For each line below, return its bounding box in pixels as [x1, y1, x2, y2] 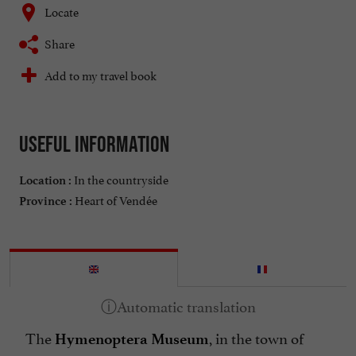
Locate [44, 2, 79, 21]
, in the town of [209, 326, 304, 349]
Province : [19, 194, 72, 209]
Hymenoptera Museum [55, 330, 209, 349]
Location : [19, 173, 72, 188]
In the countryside [72, 169, 168, 188]
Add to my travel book [44, 65, 157, 84]
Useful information [19, 131, 169, 157]
